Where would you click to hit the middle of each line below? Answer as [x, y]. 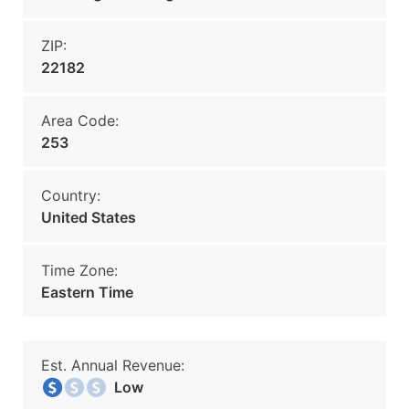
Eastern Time [87, 292]
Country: [71, 195]
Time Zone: [79, 270]
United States [89, 217]
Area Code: [80, 121]
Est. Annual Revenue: [113, 365]
